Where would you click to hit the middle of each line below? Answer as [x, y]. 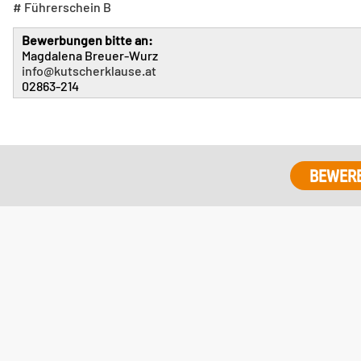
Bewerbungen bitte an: [87, 39]
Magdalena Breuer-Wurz [89, 55]
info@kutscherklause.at [89, 70]
